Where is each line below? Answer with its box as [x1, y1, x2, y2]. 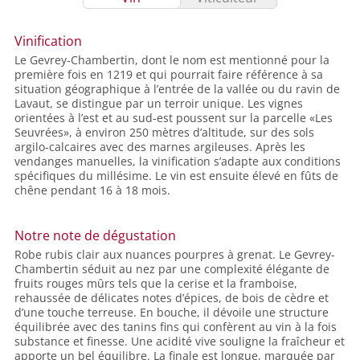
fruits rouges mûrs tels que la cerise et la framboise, [14, 276, 297, 292]
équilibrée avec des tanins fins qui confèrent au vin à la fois [14, 319, 337, 335]
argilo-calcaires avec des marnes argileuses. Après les [14, 139, 305, 155]
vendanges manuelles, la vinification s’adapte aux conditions [14, 153, 341, 170]
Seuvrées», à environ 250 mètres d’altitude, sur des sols [14, 125, 314, 141]
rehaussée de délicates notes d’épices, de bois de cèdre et [14, 290, 329, 306]
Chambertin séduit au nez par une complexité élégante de [14, 261, 329, 277]
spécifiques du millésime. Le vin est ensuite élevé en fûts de [14, 168, 338, 184]
